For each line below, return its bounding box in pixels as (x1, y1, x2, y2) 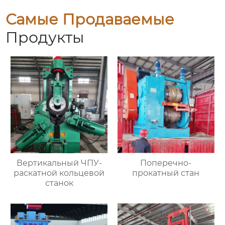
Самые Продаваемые (6, 10, 175, 29)
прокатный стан (132, 168, 200, 178)
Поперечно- (140, 158, 192, 168)
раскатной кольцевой (14, 168, 105, 178)
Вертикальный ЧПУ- (16, 158, 102, 168)
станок (45, 178, 73, 188)
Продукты (6, 28, 85, 47)
